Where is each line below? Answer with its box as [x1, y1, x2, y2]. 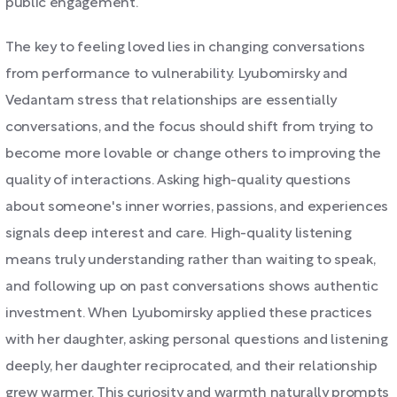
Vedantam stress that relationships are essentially [5, 95, 337, 107]
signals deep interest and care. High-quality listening [5, 228, 352, 240]
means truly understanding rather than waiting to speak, [5, 254, 376, 267]
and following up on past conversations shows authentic [5, 281, 378, 293]
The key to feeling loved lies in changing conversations [5, 42, 365, 54]
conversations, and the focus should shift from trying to [5, 121, 374, 134]
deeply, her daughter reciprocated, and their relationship [5, 361, 378, 373]
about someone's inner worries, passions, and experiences [5, 201, 389, 214]
